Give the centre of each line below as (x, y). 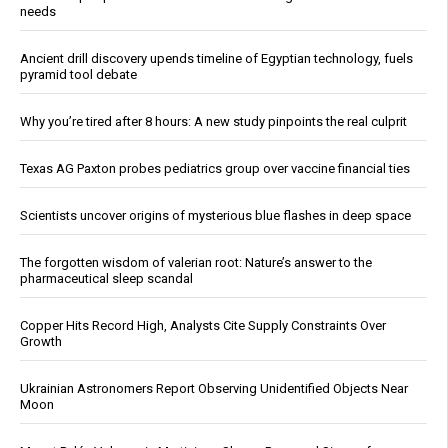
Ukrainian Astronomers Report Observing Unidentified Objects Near (214, 389)
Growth (41, 342)
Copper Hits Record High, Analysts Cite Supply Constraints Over (203, 326)
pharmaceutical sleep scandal (106, 279)
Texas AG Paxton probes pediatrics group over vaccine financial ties (215, 169)
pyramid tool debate (78, 75)
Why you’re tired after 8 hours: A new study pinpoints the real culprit (213, 122)
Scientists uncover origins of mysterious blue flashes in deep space (215, 216)
